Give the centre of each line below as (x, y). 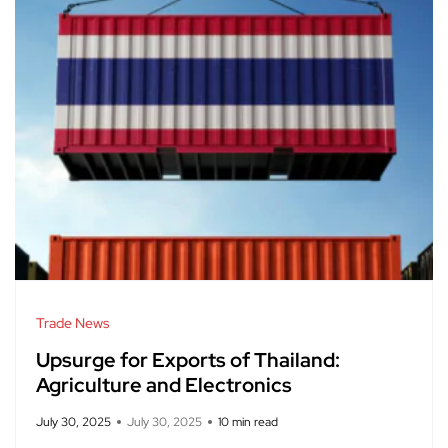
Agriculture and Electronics (164, 385)
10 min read (248, 422)
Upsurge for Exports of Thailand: (188, 360)
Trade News (72, 323)
